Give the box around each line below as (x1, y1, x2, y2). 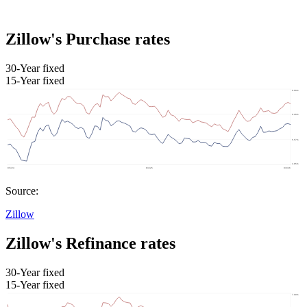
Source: (5, 185, 38, 197)
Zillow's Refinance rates (5, 234, 175, 253)
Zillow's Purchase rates (5, 29, 170, 48)
